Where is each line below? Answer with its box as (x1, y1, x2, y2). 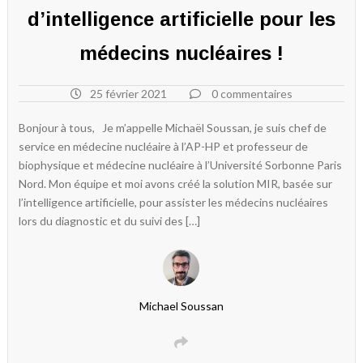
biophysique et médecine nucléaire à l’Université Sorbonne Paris (19, 158, 343, 172)
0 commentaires (211, 87, 293, 100)
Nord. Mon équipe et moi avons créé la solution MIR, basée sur (19, 177, 333, 190)
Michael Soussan (139, 299, 224, 313)
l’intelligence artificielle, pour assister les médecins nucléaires (19, 195, 329, 209)
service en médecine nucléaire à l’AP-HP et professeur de (19, 139, 309, 153)
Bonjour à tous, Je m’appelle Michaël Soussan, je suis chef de (19, 121, 327, 135)
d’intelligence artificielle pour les (28, 8, 335, 30)
